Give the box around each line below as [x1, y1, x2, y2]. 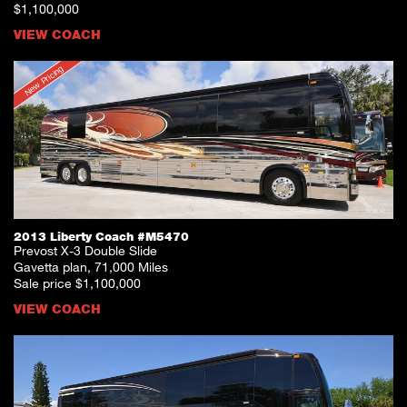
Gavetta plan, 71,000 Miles [14, 258, 168, 274]
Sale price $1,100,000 [14, 274, 141, 291]
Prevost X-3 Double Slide [14, 242, 157, 258]
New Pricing [22, 63, 65, 98]
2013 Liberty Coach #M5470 [14, 228, 189, 243]
